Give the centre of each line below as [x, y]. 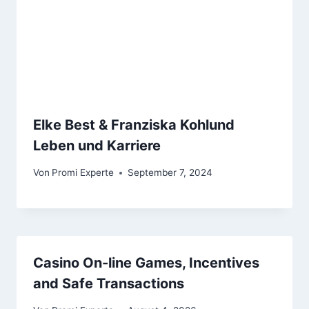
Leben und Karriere [97, 146]
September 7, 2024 [170, 173]
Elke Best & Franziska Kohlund [134, 125]
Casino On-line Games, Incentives [146, 263]
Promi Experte [83, 173]
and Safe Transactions [109, 284]
